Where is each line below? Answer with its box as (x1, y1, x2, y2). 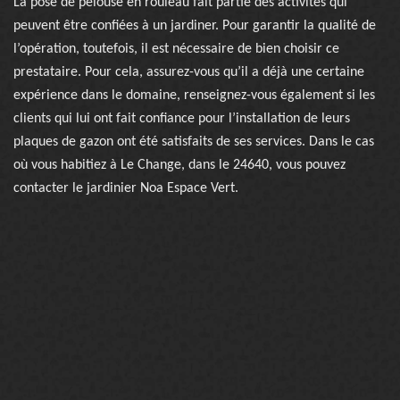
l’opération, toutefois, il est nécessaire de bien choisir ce (13, 42, 339, 56)
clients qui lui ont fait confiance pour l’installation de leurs (13, 112, 350, 126)
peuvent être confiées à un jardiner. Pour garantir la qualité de (13, 19, 376, 33)
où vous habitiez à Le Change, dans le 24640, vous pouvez (13, 158, 346, 172)
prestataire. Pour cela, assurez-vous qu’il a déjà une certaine (13, 65, 364, 79)
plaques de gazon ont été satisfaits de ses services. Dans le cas (13, 135, 374, 149)
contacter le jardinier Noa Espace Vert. (13, 181, 238, 196)
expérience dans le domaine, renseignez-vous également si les (13, 88, 375, 103)
